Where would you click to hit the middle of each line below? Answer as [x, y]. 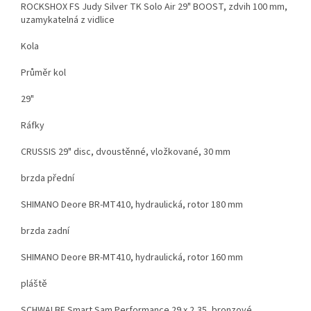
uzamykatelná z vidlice [68, 20]
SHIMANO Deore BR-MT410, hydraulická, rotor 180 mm [132, 204]
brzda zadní [45, 231]
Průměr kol [43, 73]
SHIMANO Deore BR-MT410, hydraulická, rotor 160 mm [132, 257]
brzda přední [48, 178]
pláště [34, 284]
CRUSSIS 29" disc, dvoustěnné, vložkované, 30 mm [126, 152]
